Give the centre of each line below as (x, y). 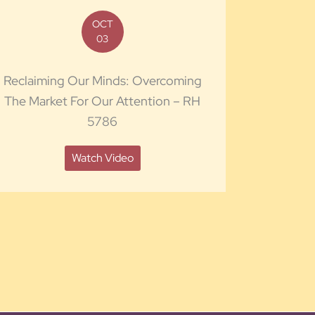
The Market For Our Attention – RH (103, 101)
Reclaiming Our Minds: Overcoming (102, 80)
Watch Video (102, 157)
